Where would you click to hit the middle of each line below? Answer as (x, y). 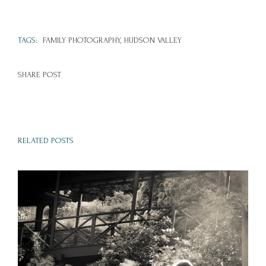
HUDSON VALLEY (153, 40)
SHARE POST (39, 74)
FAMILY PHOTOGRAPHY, (82, 40)
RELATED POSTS (46, 141)
